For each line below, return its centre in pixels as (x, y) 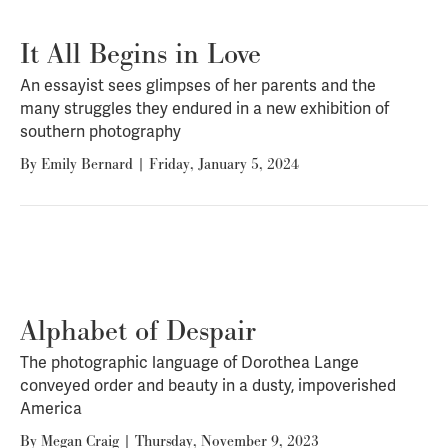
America (51, 408)
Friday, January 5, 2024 (224, 163)
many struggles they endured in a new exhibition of (204, 108)
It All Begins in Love (140, 53)
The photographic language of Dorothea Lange (189, 362)
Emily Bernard (87, 163)
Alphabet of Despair (138, 330)
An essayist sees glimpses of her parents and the (198, 85)
